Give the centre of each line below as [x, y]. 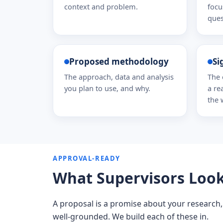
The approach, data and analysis [119, 77]
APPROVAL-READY [87, 158]
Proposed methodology [119, 61]
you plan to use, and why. [107, 88]
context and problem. [101, 6]
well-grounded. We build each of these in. [131, 217]
